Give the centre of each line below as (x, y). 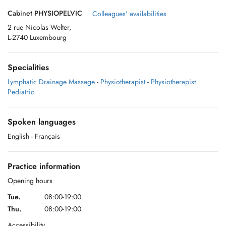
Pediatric (21, 92)
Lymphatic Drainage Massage (51, 82)
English (18, 136)
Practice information (44, 166)
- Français (46, 136)
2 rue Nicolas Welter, (39, 27)
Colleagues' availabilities (129, 14)
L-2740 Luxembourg (37, 37)
